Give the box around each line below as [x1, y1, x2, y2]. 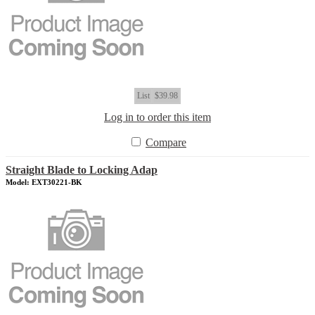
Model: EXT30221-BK [6, 178, 82, 186]
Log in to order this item [104, 111, 211, 123]
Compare [146, 136, 186, 148]
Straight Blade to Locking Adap [6, 164, 157, 176]
